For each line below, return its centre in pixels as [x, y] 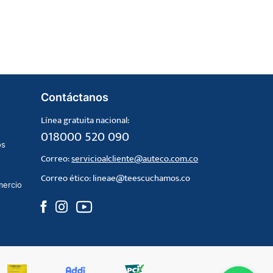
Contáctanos [75, 97]
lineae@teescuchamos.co [142, 178]
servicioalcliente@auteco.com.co [135, 158]
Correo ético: [67, 178]
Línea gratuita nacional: [85, 120]
